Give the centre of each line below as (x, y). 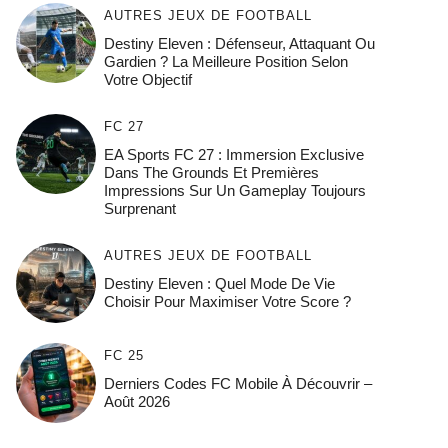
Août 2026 (136, 402)
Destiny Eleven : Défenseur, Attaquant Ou (239, 44)
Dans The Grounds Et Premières (211, 173)
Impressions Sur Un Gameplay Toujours (234, 191)
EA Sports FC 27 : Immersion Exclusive (233, 155)
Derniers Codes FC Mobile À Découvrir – (237, 384)
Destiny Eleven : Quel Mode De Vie (219, 284)
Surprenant (139, 209)
